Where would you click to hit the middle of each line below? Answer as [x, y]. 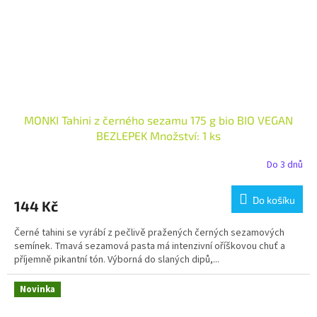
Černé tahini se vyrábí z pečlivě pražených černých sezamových [149, 233]
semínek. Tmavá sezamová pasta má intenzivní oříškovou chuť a [150, 247]
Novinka [38, 290]
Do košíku [274, 200]
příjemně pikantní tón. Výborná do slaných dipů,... [117, 260]
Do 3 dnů [285, 165]
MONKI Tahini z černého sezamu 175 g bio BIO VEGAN [158, 120]
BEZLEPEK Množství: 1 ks [158, 136]
